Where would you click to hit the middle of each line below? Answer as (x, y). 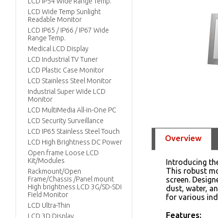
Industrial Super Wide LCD (67, 91)
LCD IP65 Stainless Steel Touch (74, 131)
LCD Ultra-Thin (49, 205)
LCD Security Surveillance (66, 121)
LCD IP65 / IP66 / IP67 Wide (68, 30)
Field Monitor (48, 195)
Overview (183, 138)
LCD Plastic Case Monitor (66, 70)
